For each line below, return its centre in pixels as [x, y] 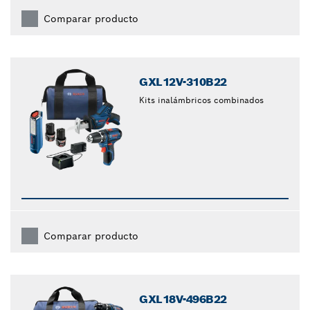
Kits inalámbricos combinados [202, 100]
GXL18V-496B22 [183, 299]
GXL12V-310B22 [183, 82]
